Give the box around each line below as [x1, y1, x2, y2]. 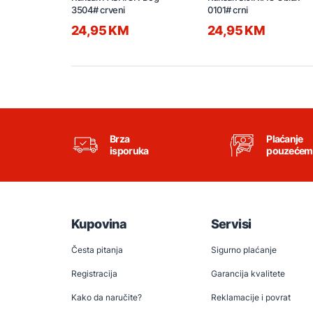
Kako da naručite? [71, 292, 142, 303]
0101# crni [208, 4, 248, 16]
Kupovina [71, 217, 127, 232]
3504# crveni [71, 4, 125, 16]
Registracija [71, 268, 117, 279]
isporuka [110, 145, 149, 157]
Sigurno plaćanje [210, 245, 277, 256]
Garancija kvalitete [210, 268, 285, 279]
